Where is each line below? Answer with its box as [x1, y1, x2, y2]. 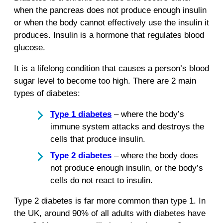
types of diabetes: [14, 88, 80, 98]
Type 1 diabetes [50, 109, 112, 119]
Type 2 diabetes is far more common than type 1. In [14, 196, 206, 206]
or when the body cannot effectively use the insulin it [14, 18, 209, 28]
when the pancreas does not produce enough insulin [14, 5, 207, 15]
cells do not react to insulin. [50, 175, 153, 185]
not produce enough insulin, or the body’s [50, 163, 204, 173]
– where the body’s [111, 109, 185, 119]
